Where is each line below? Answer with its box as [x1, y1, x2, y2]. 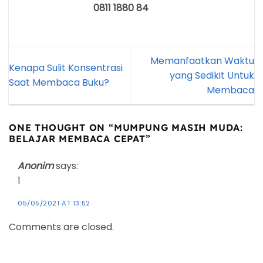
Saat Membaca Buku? [9, 76, 109, 89]
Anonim [18, 159, 53, 173]
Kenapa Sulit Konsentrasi [9, 61, 123, 75]
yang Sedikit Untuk [170, 68, 254, 82]
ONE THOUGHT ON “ [9, 121, 114, 133]
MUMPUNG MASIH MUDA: [113, 121, 244, 133]
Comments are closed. [9, 220, 114, 234]
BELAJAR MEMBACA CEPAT [9, 132, 146, 144]
